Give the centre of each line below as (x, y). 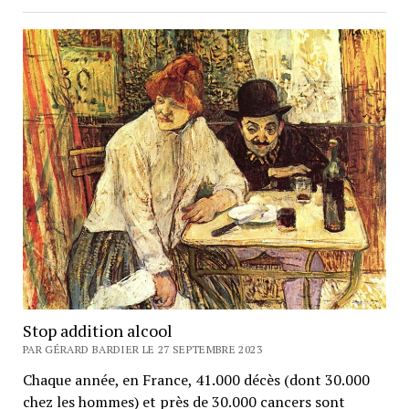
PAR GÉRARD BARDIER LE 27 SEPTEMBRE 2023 (142, 349)
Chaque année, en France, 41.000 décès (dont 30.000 (196, 379)
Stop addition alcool (97, 330)
